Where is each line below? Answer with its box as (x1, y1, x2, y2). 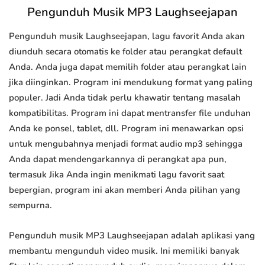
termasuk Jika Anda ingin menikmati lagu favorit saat (9, 169, 224, 181)
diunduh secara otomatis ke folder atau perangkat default (9, 46, 242, 58)
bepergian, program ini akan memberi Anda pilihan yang (9, 184, 240, 196)
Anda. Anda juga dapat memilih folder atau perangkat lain (9, 61, 247, 73)
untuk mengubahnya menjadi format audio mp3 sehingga (9, 138, 243, 150)
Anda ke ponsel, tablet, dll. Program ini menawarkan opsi (9, 122, 244, 135)
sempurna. (9, 199, 52, 212)
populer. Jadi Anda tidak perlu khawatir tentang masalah (9, 92, 241, 104)
